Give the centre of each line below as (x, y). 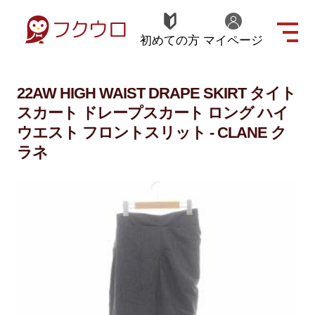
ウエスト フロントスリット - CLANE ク (151, 133)
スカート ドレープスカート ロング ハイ (152, 114)
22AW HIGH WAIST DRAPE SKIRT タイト (156, 94)
